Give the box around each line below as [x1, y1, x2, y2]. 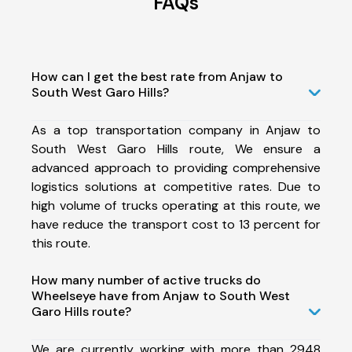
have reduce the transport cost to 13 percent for [31, 215, 321, 233]
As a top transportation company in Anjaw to [31, 121, 321, 138]
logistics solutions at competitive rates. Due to [31, 178, 321, 195]
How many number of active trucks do [31, 271, 261, 288]
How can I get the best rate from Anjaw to [31, 68, 283, 85]
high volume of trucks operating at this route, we [31, 196, 321, 214]
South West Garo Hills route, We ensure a [31, 140, 321, 157]
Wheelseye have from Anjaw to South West [31, 287, 290, 304]
